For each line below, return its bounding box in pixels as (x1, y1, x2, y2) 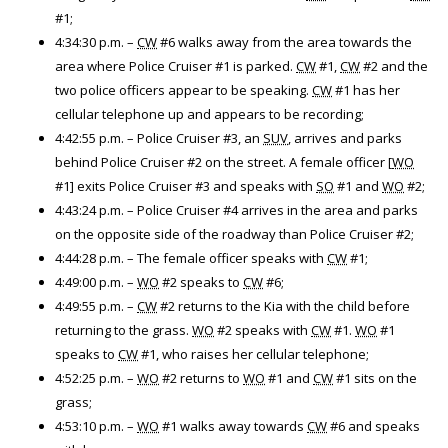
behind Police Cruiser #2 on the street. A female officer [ (55, 153, 392, 171)
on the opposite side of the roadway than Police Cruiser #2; (55, 225, 414, 243)
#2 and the (360, 57, 428, 75)
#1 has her (332, 81, 400, 99)
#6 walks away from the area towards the (157, 33, 412, 51)
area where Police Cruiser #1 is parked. (55, 57, 296, 75)
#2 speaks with (214, 321, 311, 339)
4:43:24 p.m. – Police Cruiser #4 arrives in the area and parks (55, 201, 418, 219)
